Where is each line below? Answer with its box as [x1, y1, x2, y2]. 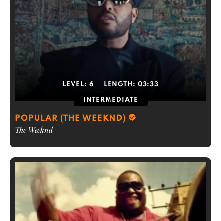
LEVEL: [62, 81, 89, 88]
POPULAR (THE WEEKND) [15, 114, 126, 123]
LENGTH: [104, 81, 138, 88]
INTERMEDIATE [83, 97, 138, 103]
